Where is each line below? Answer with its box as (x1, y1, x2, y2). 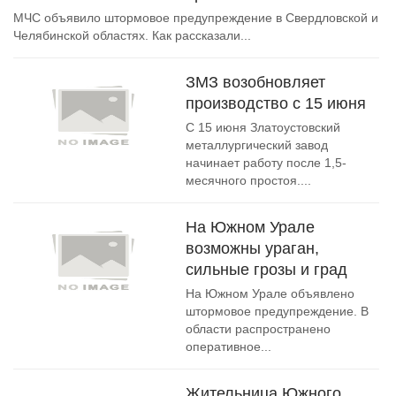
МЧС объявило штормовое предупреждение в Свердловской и (13, 11, 378, 25)
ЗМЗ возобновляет (186, 73, 325, 91)
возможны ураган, (186, 240, 319, 257)
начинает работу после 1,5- (186, 156, 346, 170)
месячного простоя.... (186, 173, 311, 187)
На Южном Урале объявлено (186, 286, 354, 301)
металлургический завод (186, 138, 328, 152)
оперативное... (186, 339, 271, 354)
